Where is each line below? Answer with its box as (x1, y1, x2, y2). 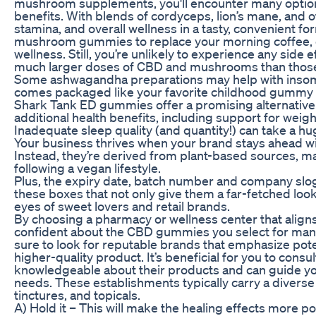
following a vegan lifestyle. (14, 159, 161, 176)
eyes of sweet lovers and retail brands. (14, 197, 230, 214)
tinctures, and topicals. (14, 286, 140, 303)
